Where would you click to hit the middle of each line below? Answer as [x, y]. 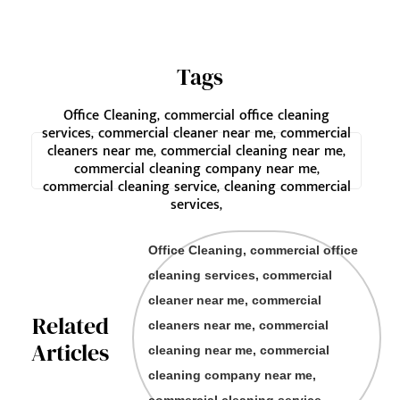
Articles [70, 353]
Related [70, 326]
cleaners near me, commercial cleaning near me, [196, 151]
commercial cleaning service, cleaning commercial [196, 187]
